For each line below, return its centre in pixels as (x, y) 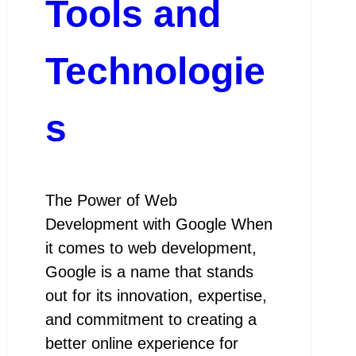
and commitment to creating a (151, 320)
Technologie (155, 71)
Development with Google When (159, 224)
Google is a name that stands (149, 272)
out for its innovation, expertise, (156, 296)
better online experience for (141, 344)
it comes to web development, (151, 248)
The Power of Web (111, 201)
